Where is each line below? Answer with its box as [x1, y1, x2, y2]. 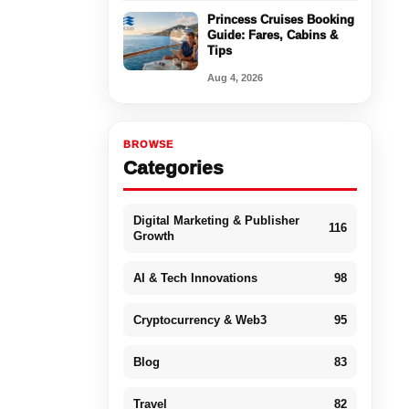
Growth [132, 228, 174, 243]
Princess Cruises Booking [206, 12, 354, 26]
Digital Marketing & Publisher [132, 213, 299, 227]
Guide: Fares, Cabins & [206, 27, 338, 42]
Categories [122, 156, 224, 178]
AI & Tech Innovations [132, 270, 257, 285]
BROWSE [122, 138, 173, 150]
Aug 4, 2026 [206, 71, 263, 83]
